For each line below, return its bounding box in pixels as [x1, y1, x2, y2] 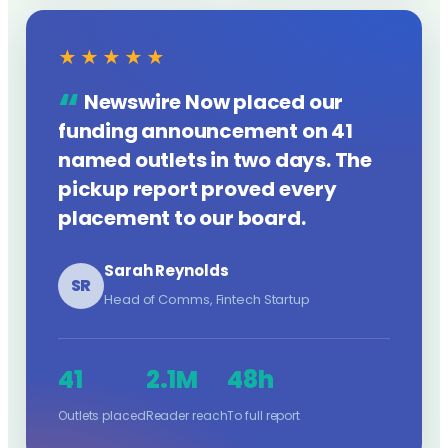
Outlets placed [58, 407, 146, 424]
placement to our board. [58, 204, 306, 232]
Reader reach [145, 407, 228, 424]
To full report [227, 407, 301, 424]
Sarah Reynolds [104, 260, 229, 281]
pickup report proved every [58, 175, 337, 203]
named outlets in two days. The [58, 146, 372, 174]
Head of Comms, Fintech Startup [104, 290, 310, 309]
